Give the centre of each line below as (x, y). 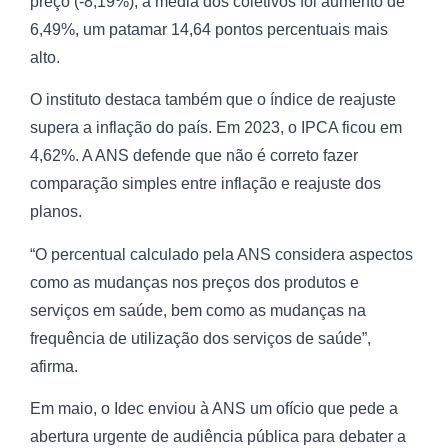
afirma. (54, 366)
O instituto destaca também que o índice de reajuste (213, 100)
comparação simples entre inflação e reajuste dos (205, 184)
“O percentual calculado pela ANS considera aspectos (221, 254)
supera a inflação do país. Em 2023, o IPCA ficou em (216, 128)
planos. (56, 212)
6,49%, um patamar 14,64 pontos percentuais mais (209, 29)
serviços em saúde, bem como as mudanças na (198, 310)
